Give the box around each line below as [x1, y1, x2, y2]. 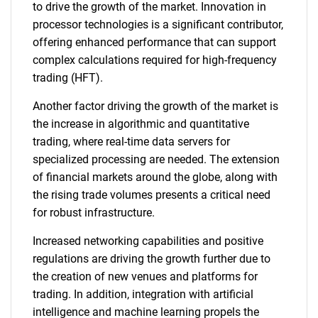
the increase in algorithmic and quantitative [33, 117, 249, 131]
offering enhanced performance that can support [33, 35, 276, 49]
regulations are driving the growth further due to [33, 252, 270, 265]
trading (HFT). [33, 71, 103, 84]
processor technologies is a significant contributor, [33, 18, 283, 31]
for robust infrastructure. [33, 206, 155, 219]
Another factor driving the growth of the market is [33, 99, 278, 113]
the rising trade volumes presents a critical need [33, 188, 270, 202]
